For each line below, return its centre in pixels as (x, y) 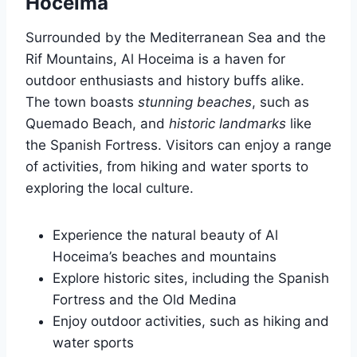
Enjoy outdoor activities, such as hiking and (191, 322)
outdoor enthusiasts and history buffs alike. (165, 81)
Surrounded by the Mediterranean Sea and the (176, 38)
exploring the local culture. (110, 188)
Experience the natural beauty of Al (165, 235)
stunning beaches (195, 102)
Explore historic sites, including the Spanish (191, 279)
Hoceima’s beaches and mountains (165, 257)
